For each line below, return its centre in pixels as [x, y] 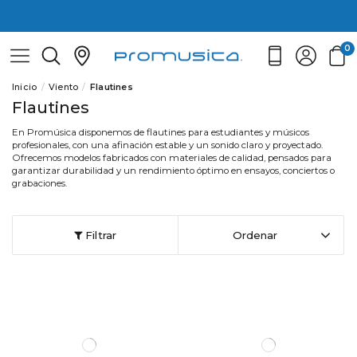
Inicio [25, 87]
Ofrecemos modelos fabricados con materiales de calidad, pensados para [172, 158]
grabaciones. [39, 183]
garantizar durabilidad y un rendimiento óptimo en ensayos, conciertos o [173, 171]
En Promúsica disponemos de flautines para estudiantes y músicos [161, 132]
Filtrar [99, 235]
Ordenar [255, 235]
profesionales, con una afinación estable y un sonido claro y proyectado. [167, 145]
